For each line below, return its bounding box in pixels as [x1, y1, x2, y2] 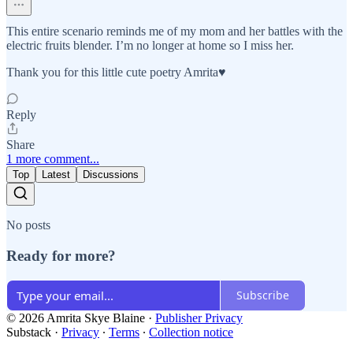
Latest [42, 169, 70, 181]
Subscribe [236, 288, 289, 303]
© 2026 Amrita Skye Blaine [6, 310, 145, 325]
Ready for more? [6, 247, 116, 265]
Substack [6, 325, 51, 339]
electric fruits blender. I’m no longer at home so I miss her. [6, 39, 294, 53]
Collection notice [149, 325, 233, 339]
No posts [6, 218, 50, 232]
